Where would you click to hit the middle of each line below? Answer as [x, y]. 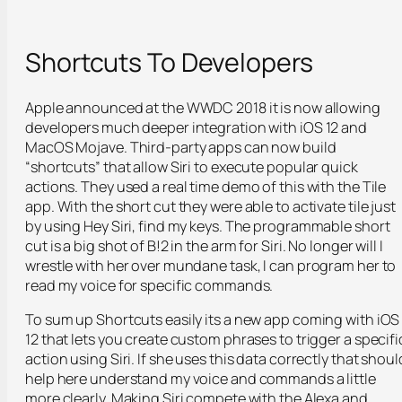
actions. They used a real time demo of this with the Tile [206, 186]
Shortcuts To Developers [169, 62]
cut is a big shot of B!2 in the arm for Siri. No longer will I [204, 245]
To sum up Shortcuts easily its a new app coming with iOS [213, 320]
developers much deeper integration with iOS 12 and [196, 127]
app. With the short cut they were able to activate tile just [210, 206]
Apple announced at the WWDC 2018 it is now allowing [203, 107]
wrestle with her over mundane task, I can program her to [211, 265]
